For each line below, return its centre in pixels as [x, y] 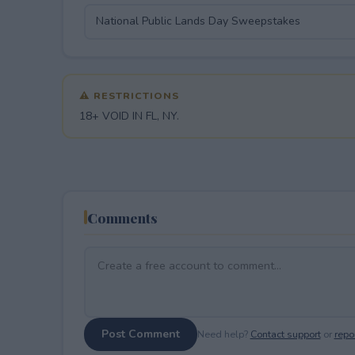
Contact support [285, 334]
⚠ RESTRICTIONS [129, 95]
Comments [122, 217]
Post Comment [140, 334]
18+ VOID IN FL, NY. [129, 116]
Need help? [223, 334]
